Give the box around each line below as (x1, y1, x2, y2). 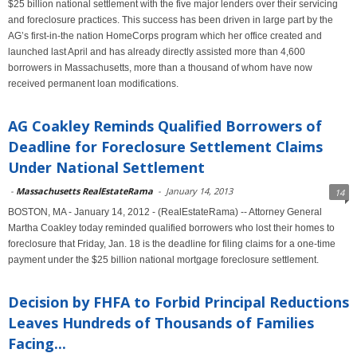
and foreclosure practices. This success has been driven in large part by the (8, 14, 333, 25)
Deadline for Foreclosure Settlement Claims (8, 137, 323, 156)
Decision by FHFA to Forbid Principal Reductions (8, 292, 349, 312)
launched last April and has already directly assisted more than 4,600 (8, 46, 305, 57)
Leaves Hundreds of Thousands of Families (8, 313, 314, 332)
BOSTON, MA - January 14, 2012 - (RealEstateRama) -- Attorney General (8, 206, 322, 218)
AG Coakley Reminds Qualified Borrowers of (8, 116, 322, 135)
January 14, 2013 (166, 185, 233, 197)
